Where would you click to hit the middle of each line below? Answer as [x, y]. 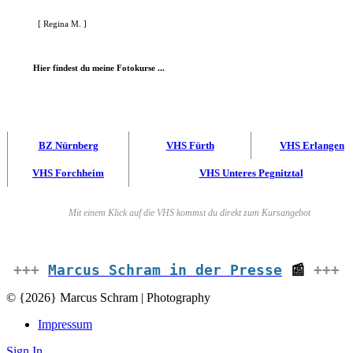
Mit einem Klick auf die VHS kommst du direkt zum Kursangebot [190, 212]
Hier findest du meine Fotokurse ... [101, 67]
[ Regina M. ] [62, 24]
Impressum [65, 324]
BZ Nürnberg [68, 145]
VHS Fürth [190, 145]
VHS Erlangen [312, 145]
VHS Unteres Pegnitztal [251, 173]
